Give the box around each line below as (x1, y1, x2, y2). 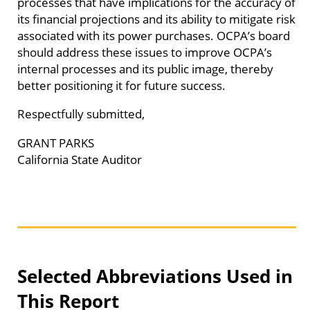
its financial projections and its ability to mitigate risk (17, 10, 295, 27)
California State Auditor (17, 150, 142, 167)
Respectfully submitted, (17, 105, 145, 122)
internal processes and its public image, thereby (17, 60, 273, 77)
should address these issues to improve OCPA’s (17, 43, 272, 60)
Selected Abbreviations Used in (17, 264, 293, 289)
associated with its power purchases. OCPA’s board (17, 26, 290, 44)
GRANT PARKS (17, 134, 94, 151)
